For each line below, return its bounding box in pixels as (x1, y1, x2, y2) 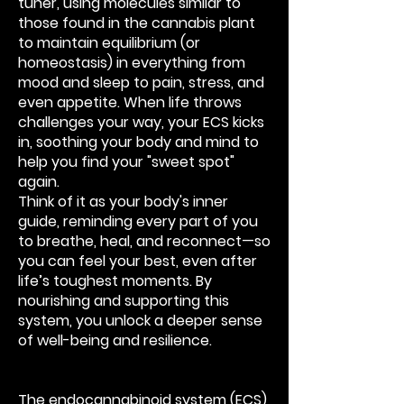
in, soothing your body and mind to (18, 132, 259, 152)
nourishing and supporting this (18, 290, 229, 311)
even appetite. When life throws (18, 92, 242, 113)
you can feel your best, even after (18, 251, 257, 271)
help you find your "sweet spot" (18, 151, 234, 172)
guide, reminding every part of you (18, 211, 258, 232)
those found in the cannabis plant (18, 13, 255, 33)
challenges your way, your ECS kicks (18, 112, 264, 133)
